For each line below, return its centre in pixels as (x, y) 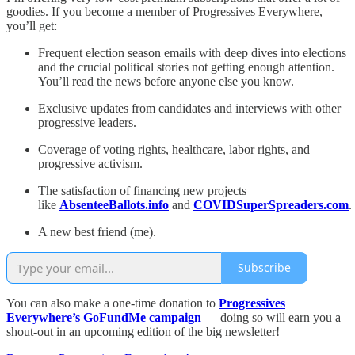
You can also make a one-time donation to (113, 303)
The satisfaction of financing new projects (142, 190)
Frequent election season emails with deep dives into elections (192, 52)
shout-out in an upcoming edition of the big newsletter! (143, 331)
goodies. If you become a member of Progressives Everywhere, (164, 11)
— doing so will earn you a (271, 317)
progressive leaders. (87, 122)
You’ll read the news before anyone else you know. (166, 81)
